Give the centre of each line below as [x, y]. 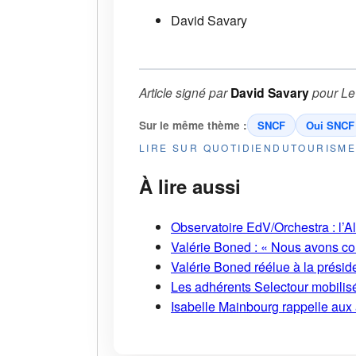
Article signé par [185, 93]
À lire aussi [190, 186]
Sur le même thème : [193, 126]
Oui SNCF [330, 126]
